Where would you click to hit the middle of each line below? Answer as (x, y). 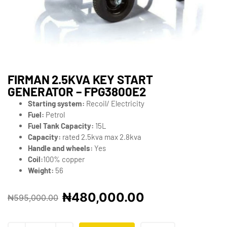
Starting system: (56, 103)
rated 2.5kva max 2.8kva (101, 137)
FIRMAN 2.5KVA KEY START (80, 79)
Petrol (54, 114)
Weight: (41, 170)
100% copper (64, 159)
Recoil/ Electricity (115, 103)
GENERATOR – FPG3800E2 (77, 91)
